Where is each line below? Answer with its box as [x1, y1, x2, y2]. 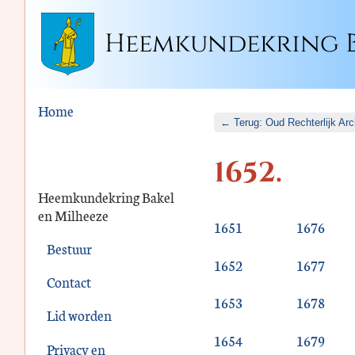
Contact [46, 272, 91, 292]
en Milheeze [38, 204, 109, 225]
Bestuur [46, 238, 92, 258]
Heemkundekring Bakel [38, 186, 174, 207]
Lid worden [46, 305, 112, 326]
